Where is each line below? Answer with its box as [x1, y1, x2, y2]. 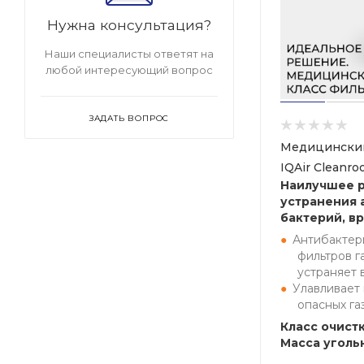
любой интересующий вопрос [45, 63, 213, 76]
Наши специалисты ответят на [45, 47, 214, 60]
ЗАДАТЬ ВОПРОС [89, 113, 170, 123]
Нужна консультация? [47, 16, 211, 33]
